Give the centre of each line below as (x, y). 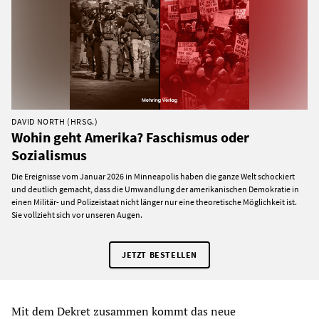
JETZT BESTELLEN (159, 254)
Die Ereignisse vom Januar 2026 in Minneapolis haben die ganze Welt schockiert (153, 176)
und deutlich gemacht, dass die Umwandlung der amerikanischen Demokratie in (155, 189)
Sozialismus (49, 155)
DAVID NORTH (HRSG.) (55, 121)
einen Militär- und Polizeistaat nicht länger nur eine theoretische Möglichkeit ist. (154, 202)
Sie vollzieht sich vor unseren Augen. (77, 214)
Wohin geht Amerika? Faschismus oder (130, 137)
